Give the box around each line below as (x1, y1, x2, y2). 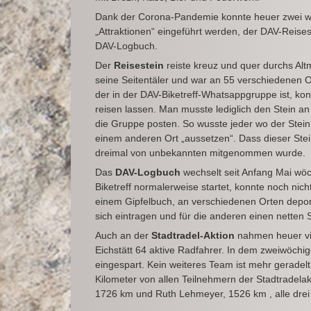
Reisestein (114, 60, 164, 72)
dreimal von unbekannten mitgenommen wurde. (95, 147, 305, 159)
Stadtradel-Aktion (151, 230, 235, 242)
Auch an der (95, 230, 151, 242)
